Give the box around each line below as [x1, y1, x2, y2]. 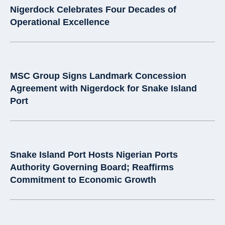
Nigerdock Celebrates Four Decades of [10, 5, 176, 15]
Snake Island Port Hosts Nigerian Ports [10, 150, 178, 160]
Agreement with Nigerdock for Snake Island [10, 83, 197, 94]
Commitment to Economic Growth [10, 175, 156, 185]
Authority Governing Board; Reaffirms [10, 162, 174, 173]
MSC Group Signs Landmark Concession [10, 71, 186, 81]
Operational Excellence [10, 17, 109, 28]
